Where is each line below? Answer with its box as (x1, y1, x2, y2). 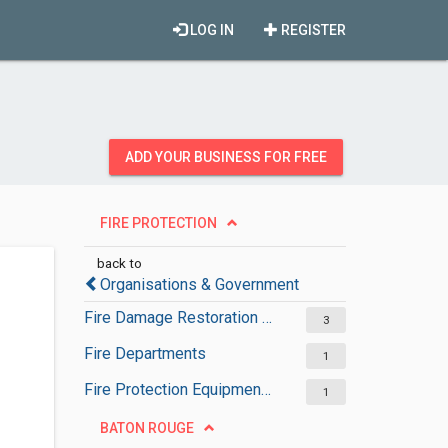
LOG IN (187, 22, 234, 38)
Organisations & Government (99, 275, 299, 294)
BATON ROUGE (99, 420, 194, 436)
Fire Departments (83, 344, 206, 363)
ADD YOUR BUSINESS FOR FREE (125, 149, 327, 165)
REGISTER (278, 22, 346, 38)
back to (96, 255, 142, 271)
